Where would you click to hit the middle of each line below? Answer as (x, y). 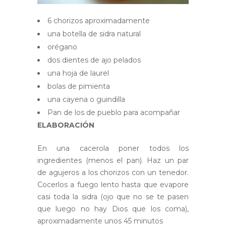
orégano (62, 47)
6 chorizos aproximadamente (99, 21)
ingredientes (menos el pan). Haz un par (113, 161)
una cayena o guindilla (86, 100)
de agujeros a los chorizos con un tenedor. (113, 173)
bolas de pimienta (79, 87)
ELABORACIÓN (66, 125)
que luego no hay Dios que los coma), (113, 209)
